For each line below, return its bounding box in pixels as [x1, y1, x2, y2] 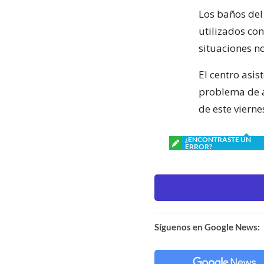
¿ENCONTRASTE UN [185, 134, 251, 144]
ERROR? [185, 141, 212, 151]
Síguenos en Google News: [154, 221, 260, 232]
